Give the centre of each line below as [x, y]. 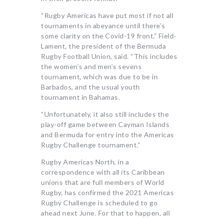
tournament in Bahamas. [80, 97]
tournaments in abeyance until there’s [103, 26]
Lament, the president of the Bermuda [103, 46]
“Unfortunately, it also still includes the [105, 114]
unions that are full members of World [103, 182]
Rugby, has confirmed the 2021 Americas [107, 193]
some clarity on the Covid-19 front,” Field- [109, 36]
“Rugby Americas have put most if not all [107, 16]
